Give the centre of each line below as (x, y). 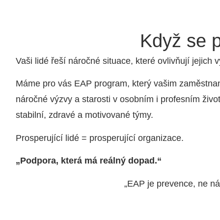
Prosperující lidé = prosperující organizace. (100, 138)
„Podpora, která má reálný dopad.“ (89, 161)
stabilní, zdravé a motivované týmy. (84, 115)
